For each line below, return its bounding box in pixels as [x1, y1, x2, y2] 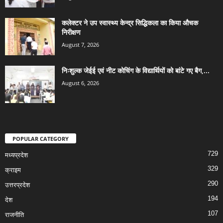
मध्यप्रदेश [5, 151, 28, 159]
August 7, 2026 [62, 41, 99, 49]
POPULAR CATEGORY [12, 135, 69, 143]
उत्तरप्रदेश [5, 181, 30, 189]
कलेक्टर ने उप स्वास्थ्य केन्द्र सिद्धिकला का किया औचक [62, 18, 198, 28]
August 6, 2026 [62, 79, 99, 87]
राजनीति [5, 211, 24, 219]
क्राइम [5, 166, 21, 174]
